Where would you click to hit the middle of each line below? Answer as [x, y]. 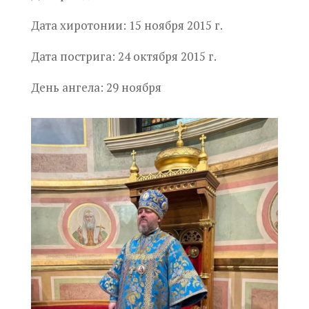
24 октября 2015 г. [167, 56]
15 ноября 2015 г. [176, 25]
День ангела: [67, 87]
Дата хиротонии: [78, 25]
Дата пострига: [73, 56]
